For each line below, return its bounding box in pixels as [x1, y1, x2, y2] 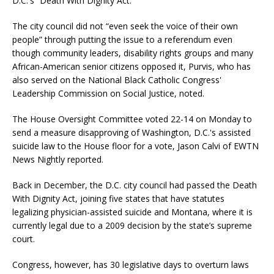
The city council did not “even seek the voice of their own [12, 20, 238, 32]
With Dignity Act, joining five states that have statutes [12, 193, 224, 205]
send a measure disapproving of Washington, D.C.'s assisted [12, 127, 251, 139]
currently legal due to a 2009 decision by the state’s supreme [12, 220, 252, 232]
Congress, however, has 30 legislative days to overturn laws [12, 259, 249, 271]
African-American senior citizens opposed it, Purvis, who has [12, 61, 251, 73]
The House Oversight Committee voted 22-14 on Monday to [12, 113, 252, 125]
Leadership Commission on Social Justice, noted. [12, 87, 204, 100]
